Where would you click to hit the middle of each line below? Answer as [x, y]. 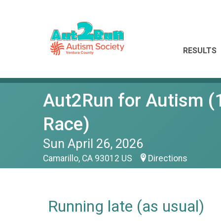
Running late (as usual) [126, 206]
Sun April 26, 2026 [93, 144]
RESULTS [200, 51]
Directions [168, 158]
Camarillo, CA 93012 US [89, 158]
